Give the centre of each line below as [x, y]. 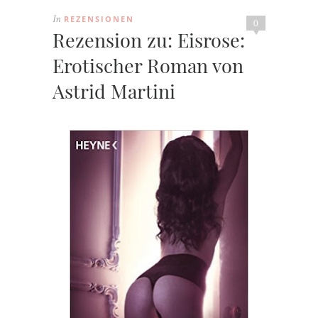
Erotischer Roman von [148, 65]
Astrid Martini [114, 91]
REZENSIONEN [99, 18]
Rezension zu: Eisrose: [149, 39]
